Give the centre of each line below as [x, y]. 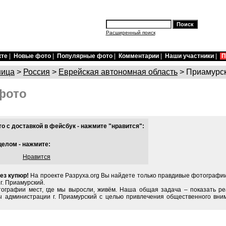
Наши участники [189, 56]
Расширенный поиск [130, 33]
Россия [37, 72]
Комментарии [139, 56]
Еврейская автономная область [118, 72]
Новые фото [32, 56]
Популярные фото [85, 56]
